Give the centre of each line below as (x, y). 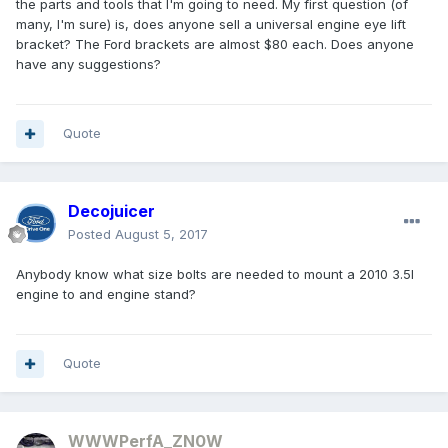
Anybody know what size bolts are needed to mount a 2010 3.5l (215, 274)
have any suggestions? (88, 64)
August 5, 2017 (161, 234)
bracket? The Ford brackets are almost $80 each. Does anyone (215, 44)
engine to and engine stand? (106, 294)
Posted (91, 234)
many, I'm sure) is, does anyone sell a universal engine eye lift (211, 24)
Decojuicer (111, 211)
